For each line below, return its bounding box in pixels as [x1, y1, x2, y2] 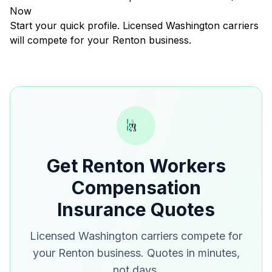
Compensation [71, 177, 201, 199]
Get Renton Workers [46, 155, 226, 177]
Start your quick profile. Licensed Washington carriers [10, 19, 259, 32]
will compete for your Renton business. [10, 34, 191, 46]
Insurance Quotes [57, 199, 215, 220]
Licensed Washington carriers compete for [30, 229, 242, 242]
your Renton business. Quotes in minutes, [32, 246, 240, 259]
